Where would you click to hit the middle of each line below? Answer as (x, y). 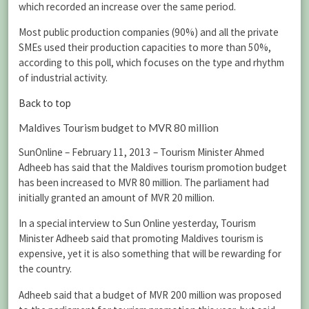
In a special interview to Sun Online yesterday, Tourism (137, 223)
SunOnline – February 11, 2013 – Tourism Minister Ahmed (141, 152)
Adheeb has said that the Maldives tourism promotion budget (153, 168)
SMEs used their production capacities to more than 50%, (145, 47)
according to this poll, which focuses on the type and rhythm (151, 62)
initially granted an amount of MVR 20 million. (117, 198)
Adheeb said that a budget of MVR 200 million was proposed (150, 295)
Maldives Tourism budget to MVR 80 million (119, 128)
